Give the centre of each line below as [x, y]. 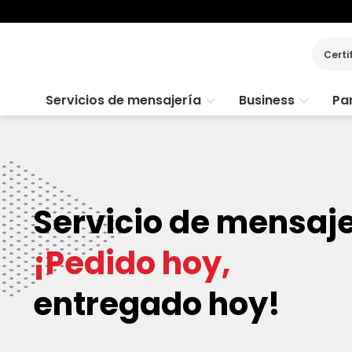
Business [267, 100]
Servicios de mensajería [123, 100]
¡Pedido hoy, [132, 263]
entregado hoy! [157, 304]
